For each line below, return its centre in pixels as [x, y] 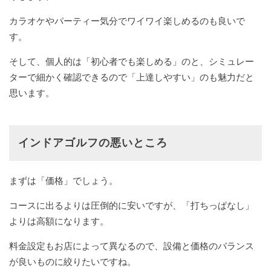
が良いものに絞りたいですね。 [73, 262]
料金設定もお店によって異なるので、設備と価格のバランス [132, 246]
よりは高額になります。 [59, 221]
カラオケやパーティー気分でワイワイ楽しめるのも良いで [127, 21]
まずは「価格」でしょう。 [64, 181]
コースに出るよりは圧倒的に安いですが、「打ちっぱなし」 [132, 206]
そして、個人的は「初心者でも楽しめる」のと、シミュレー [132, 62]
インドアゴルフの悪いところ [93, 143]
